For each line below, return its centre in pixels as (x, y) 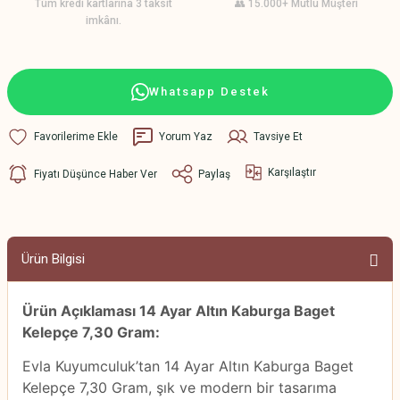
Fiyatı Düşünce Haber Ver (96, 174)
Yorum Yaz (186, 136)
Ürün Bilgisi (53, 259)
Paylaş (214, 174)
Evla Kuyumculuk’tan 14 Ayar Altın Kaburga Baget (188, 367)
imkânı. (104, 21)
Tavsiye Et (278, 136)
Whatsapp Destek (209, 92)
